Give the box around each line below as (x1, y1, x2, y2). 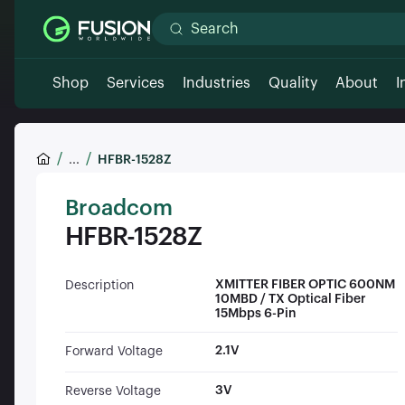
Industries (183, 76, 250, 90)
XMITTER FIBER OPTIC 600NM (214, 278, 395, 291)
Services (107, 76, 165, 90)
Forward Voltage (65, 344, 163, 358)
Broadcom (65, 197, 173, 220)
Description (65, 278, 134, 292)
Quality (268, 76, 317, 90)
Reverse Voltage (65, 384, 161, 398)
